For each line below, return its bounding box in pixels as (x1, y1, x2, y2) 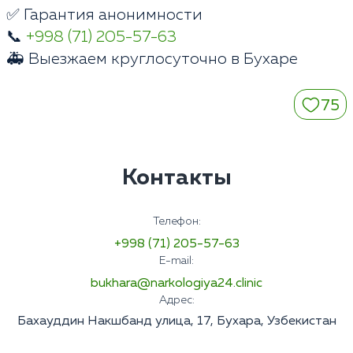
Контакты (121, 167, 232, 190)
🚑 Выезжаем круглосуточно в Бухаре (6, 51, 298, 68)
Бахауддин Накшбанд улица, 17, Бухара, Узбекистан (17, 315, 336, 329)
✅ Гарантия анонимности (6, 7, 203, 24)
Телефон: (152, 216, 201, 228)
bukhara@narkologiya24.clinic (91, 277, 262, 291)
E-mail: (159, 255, 194, 267)
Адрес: (158, 295, 195, 307)
